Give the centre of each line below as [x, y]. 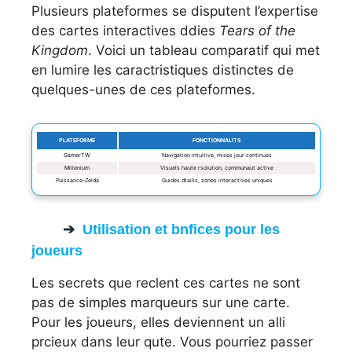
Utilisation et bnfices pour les [181, 229]
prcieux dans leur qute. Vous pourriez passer [172, 341]
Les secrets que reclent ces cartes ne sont [166, 282]
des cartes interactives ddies [125, 30]
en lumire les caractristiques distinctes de [163, 70]
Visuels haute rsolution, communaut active [217, 167]
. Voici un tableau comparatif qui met [204, 50]
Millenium [77, 167]
